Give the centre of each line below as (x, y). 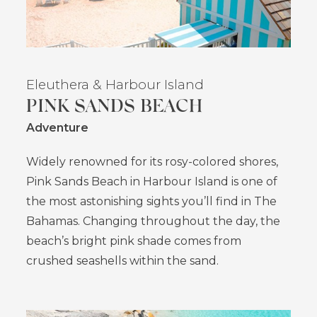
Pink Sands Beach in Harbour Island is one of (152, 182)
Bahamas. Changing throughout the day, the (154, 221)
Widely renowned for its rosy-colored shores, (152, 162)
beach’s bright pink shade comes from (134, 241)
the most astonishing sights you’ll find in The (152, 202)
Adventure (58, 128)
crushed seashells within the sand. (123, 261)
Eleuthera (60, 85)
